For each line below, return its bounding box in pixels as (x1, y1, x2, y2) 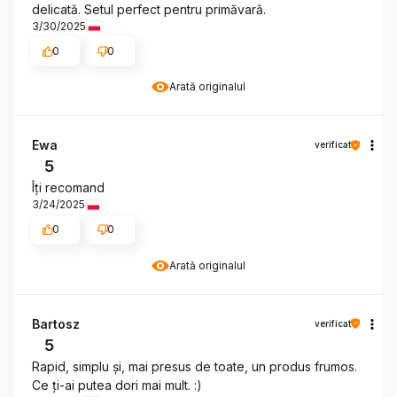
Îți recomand (32, 180, 105, 196)
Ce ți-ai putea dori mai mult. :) (32, 377, 202, 393)
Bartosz (32, 315, 80, 331)
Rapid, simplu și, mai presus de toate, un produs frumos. (32, 358, 357, 374)
